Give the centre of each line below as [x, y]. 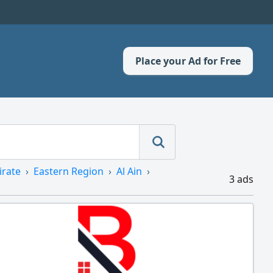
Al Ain [129, 171]
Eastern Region [69, 171]
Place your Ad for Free [188, 61]
